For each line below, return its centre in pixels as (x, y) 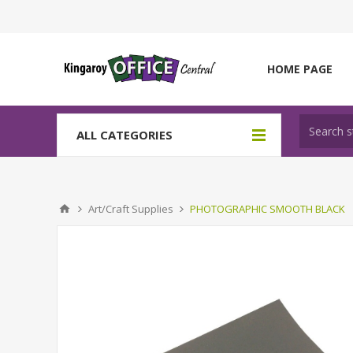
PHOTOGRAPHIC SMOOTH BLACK (268, 209)
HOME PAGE (300, 69)
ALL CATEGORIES (124, 135)
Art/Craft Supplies (131, 209)
